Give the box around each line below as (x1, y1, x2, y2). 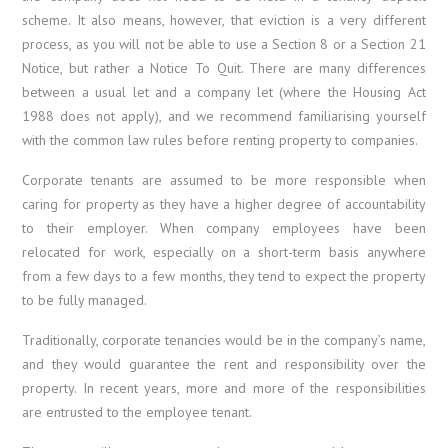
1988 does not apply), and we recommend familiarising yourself (22, 106, 426, 125)
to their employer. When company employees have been (22, 218, 426, 237)
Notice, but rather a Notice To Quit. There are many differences (22, 58, 426, 77)
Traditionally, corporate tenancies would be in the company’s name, (22, 330, 426, 349)
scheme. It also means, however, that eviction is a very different (22, 10, 426, 29)
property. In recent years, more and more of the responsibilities (22, 378, 426, 397)
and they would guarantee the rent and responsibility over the (22, 354, 426, 373)
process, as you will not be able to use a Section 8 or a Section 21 (22, 34, 426, 53)
